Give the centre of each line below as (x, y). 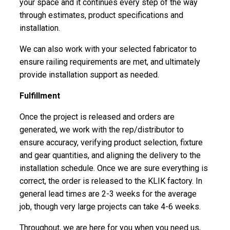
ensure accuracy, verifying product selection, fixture (111, 142)
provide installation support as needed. (90, 74)
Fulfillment (40, 95)
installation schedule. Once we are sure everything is (114, 168)
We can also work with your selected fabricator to (108, 49)
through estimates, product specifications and (102, 15)
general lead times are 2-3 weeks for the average (108, 194)
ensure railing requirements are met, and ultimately (110, 62)
